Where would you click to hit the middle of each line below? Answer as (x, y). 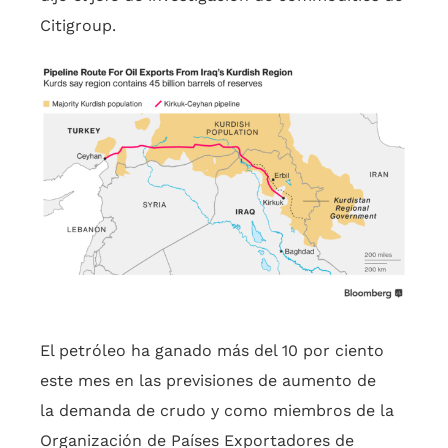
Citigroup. (78, 26)
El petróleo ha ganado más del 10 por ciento (212, 351)
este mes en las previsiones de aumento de (208, 381)
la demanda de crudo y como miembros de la (217, 411)
